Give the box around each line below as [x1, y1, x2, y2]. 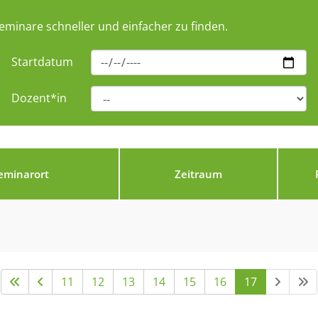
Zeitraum [175, 167, 222, 181]
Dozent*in [11, 90, 67, 106]
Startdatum [11, 54, 73, 70]
